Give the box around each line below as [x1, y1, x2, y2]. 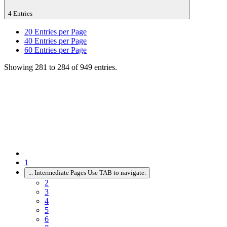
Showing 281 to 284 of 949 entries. [4, 62, 117, 71]
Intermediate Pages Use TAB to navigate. [34, 168, 146, 176]
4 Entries [8, 9, 34, 17]
